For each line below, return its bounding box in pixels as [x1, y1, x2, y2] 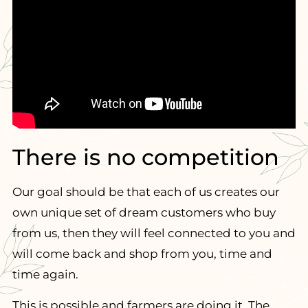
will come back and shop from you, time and [12, 247, 272, 261]
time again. [12, 267, 78, 282]
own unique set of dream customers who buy [12, 206, 276, 220]
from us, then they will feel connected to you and [12, 226, 296, 241]
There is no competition [12, 144, 279, 171]
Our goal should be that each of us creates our [12, 185, 280, 199]
